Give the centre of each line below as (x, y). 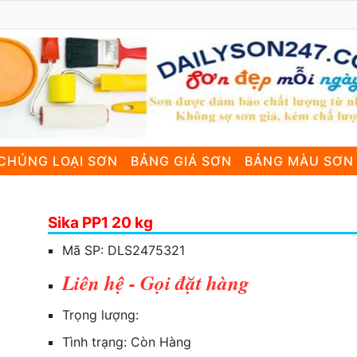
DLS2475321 (147, 250)
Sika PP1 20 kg (101, 222)
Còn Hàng (161, 341)
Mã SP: (85, 250)
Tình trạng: (97, 341)
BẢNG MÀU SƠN (299, 161)
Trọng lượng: (101, 314)
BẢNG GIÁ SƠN (181, 161)
